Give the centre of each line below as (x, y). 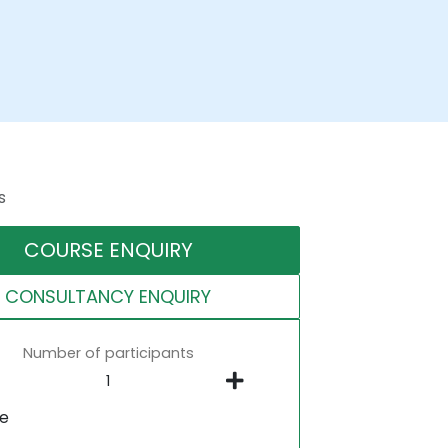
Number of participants (108, 352)
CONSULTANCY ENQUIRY (108, 296)
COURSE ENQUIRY (108, 249)
